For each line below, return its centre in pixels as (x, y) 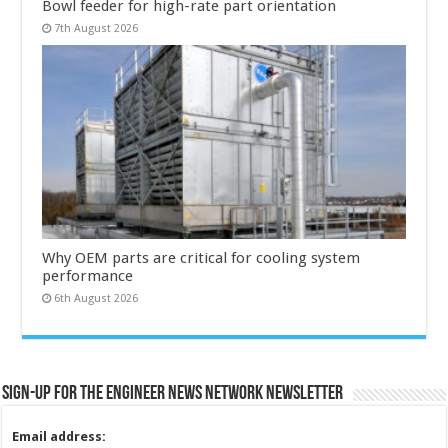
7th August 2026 (96, 29)
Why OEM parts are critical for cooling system (201, 257)
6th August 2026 (96, 298)
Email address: (59, 436)
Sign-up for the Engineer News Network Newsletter (173, 393)
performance (88, 275)
